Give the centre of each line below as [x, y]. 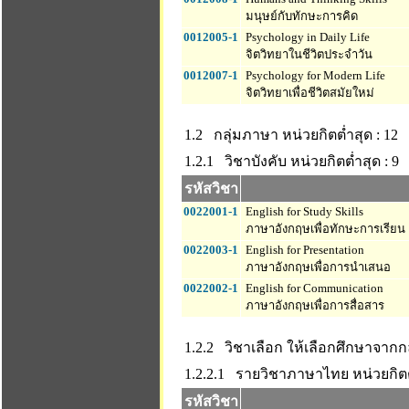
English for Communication [313, 288]
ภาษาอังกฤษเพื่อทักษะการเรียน [324, 229]
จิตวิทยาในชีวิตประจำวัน [308, 54]
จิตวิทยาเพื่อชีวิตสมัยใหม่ [309, 93]
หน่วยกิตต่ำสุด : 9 [345, 161]
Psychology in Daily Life [306, 37]
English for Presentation [304, 250]
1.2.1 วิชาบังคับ [236, 161]
